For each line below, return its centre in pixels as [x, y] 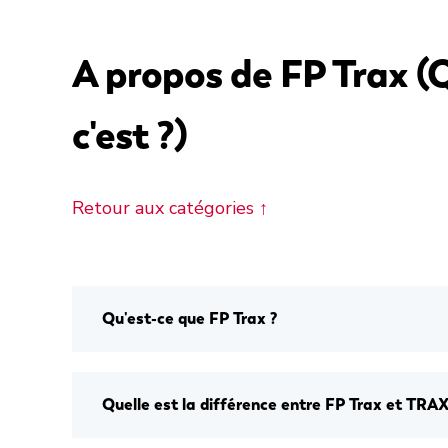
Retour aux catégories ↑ [170, 208]
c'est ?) [129, 134]
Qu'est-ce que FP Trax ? [189, 318]
